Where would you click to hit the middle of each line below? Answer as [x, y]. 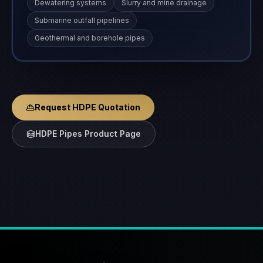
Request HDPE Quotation [87, 107]
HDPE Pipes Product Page [88, 134]
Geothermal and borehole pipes [90, 38]
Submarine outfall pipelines [82, 20]
